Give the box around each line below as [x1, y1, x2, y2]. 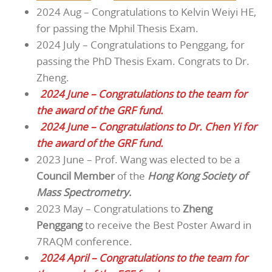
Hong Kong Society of [148, 168, 248, 183]
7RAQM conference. [36, 234, 132, 248]
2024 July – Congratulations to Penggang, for [36, 37, 245, 52]
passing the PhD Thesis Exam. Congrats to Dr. [36, 53, 250, 68]
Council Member [36, 168, 117, 183]
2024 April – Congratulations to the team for [40, 250, 248, 265]
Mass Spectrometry [36, 185, 129, 199]
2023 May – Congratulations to [36, 201, 183, 216]
